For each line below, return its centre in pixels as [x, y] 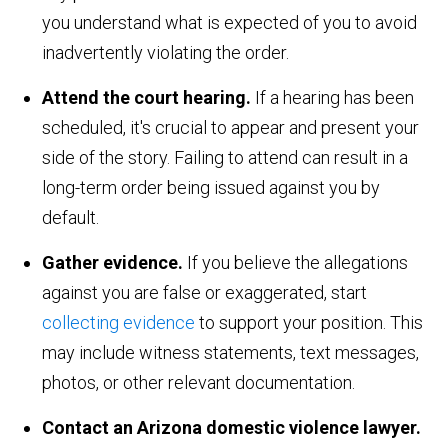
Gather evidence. [113, 262]
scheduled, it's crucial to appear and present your [231, 127]
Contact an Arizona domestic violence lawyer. [232, 427]
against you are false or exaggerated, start [205, 292]
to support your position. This [309, 322]
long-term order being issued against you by [211, 187]
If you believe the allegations [296, 262]
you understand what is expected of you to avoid [230, 22]
